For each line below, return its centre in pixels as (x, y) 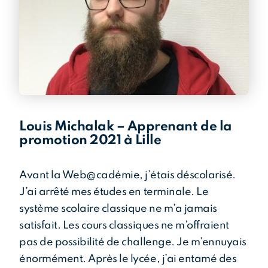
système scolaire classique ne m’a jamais (118, 209)
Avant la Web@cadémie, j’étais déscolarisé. (127, 176)
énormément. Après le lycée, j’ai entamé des (128, 259)
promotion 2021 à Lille (90, 141)
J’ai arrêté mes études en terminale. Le (114, 192)
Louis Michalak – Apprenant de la (126, 127)
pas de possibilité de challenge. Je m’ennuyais (133, 243)
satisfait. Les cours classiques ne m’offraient (124, 226)
